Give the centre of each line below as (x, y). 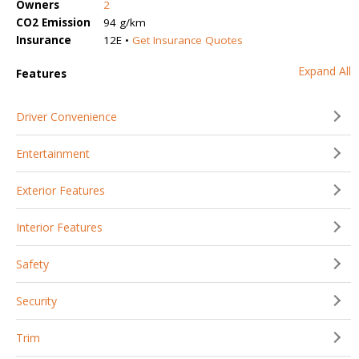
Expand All (325, 71)
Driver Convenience (67, 116)
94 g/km (125, 22)
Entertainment (53, 153)
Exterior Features (61, 190)
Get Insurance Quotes (188, 40)
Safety (32, 264)
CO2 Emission (53, 22)
